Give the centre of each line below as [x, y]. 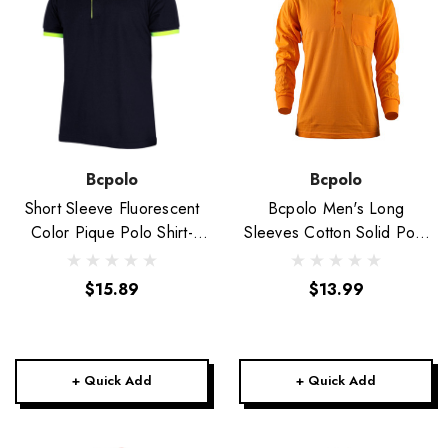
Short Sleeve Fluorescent [112, 208]
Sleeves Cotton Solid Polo [336, 232]
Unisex [112, 256]
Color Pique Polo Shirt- [112, 232]
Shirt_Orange [336, 256]
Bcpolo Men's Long [336, 208]
